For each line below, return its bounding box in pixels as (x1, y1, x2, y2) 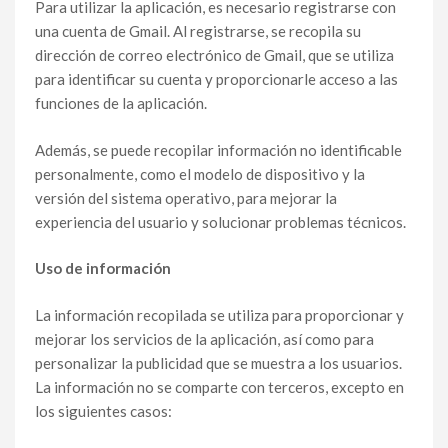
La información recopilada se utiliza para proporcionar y (35, 305, 404, 324)
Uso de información (35, 259, 171, 277)
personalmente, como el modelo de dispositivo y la (35, 164, 365, 183)
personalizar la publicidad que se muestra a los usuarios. (35, 353, 402, 372)
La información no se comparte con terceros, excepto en (35, 377, 404, 396)
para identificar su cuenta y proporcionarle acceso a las (35, 70, 398, 88)
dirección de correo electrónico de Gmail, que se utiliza (35, 46, 394, 64)
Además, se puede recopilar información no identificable (35, 140, 402, 159)
